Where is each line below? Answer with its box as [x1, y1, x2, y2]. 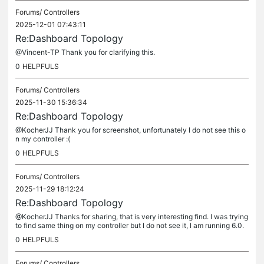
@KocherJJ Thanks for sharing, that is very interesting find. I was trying [15, 212, 248, 221]
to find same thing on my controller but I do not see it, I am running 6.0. [15, 221, 244, 230]
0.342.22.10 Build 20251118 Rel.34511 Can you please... [15, 230, 200, 239]
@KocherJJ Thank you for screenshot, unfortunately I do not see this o [15, 126, 246, 134]
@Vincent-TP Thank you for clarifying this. [15, 48, 155, 57]
